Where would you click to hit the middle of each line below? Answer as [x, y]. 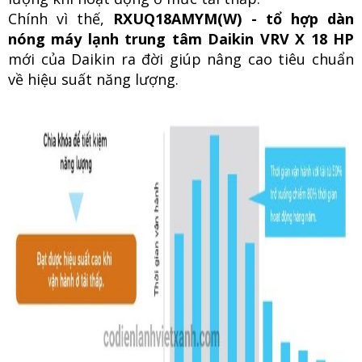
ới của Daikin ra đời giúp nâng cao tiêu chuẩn [188, 59]
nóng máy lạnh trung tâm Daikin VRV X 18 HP [181, 38]
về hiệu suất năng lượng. [93, 79]
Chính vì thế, [57, 18]
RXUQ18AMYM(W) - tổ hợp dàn [229, 18]
